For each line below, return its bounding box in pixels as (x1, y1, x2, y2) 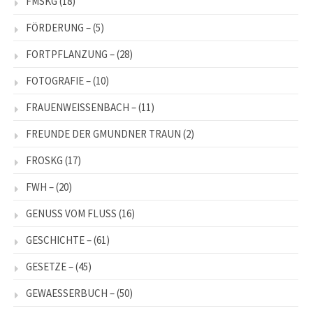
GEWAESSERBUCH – (26, 286, 115, 300)
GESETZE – (26, 260, 73, 274)
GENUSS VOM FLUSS (26, 207, 117, 221)
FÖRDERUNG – (26, 21, 91, 35)
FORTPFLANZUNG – (26, 48, 115, 61)
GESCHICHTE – (26, 233, 92, 247)
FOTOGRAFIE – (26, 74, 91, 88)
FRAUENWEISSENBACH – (26, 101, 136, 115)
